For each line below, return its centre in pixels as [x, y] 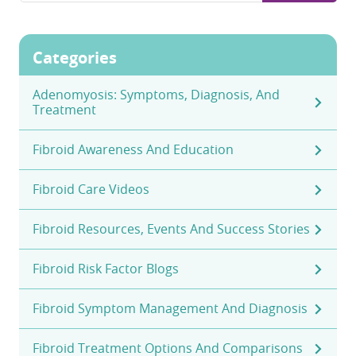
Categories [75, 58]
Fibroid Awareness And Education [133, 150]
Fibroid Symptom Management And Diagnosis [170, 309]
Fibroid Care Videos [91, 190]
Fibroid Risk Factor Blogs [106, 269]
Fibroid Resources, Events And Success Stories [171, 229]
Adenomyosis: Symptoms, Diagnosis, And [156, 95]
